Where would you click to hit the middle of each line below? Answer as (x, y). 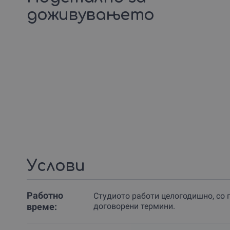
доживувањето (91, 15)
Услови (56, 166)
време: (42, 206)
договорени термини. (134, 206)
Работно (45, 195)
